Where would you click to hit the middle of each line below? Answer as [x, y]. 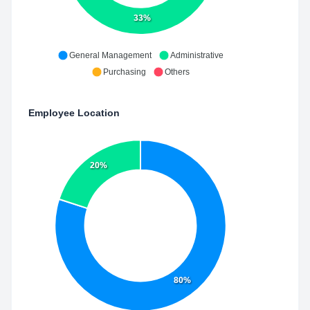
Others [177, 72]
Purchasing [125, 72]
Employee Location [74, 113]
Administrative [197, 55]
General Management [110, 55]
